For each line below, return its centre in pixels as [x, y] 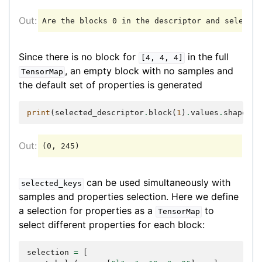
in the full [207, 57]
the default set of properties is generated [111, 85]
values [205, 113]
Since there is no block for [79, 57]
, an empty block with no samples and [149, 71]
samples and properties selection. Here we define [129, 197]
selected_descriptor [99, 113]
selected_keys [51, 184]
